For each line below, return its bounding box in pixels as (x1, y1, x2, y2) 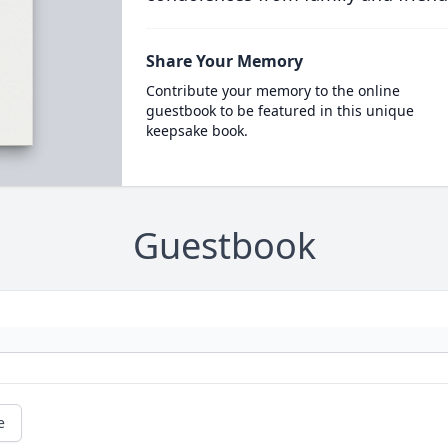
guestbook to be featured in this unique (145, 101, 414, 120)
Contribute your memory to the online (145, 81, 400, 100)
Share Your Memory (145, 50, 303, 72)
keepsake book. (145, 121, 248, 140)
